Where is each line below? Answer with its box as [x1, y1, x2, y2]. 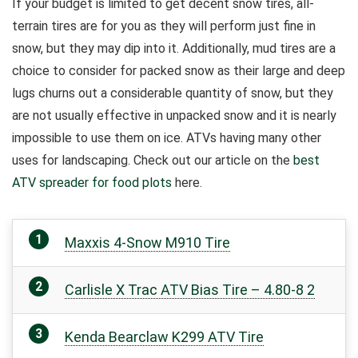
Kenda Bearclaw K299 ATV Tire [65, 328, 264, 345]
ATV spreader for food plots [12, 175, 172, 190]
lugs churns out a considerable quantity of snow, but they [12, 86, 333, 101]
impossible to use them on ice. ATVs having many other [12, 130, 321, 145]
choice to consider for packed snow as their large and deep [12, 63, 345, 78]
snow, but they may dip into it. [12, 41, 182, 56]
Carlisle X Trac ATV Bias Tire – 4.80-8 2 [65, 281, 315, 298]
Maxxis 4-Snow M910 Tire [65, 234, 230, 251]
